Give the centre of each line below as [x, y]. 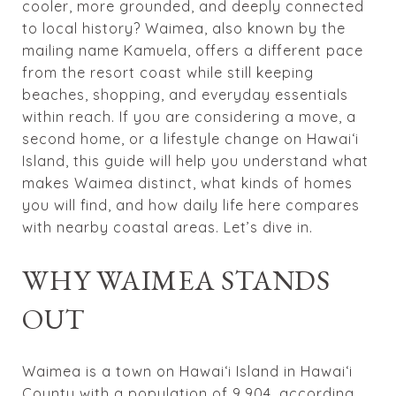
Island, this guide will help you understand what [195, 161]
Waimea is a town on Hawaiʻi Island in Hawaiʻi [187, 371]
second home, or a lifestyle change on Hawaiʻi [190, 139]
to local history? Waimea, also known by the [184, 28]
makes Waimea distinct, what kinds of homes [187, 183]
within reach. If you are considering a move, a [189, 117]
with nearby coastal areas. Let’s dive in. [168, 227]
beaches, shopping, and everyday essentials [185, 95]
